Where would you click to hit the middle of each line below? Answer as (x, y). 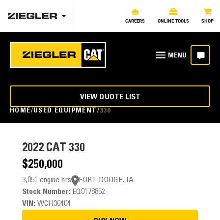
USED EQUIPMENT (65, 111)
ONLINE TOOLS (173, 21)
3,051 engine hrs (46, 180)
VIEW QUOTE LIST (110, 97)
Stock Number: (46, 192)
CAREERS (135, 21)
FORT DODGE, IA (106, 180)
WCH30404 (53, 204)
